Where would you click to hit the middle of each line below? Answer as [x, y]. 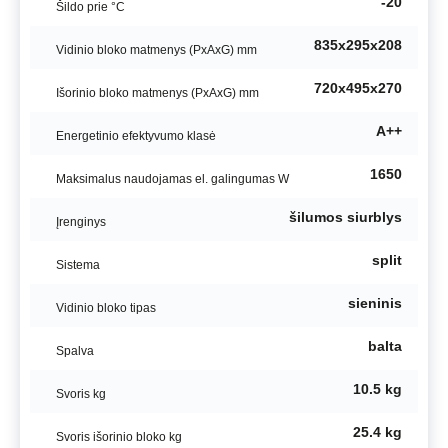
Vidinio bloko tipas [106, 308]
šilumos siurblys [345, 217]
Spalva [75, 351]
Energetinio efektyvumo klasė [136, 136]
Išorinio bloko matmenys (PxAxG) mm [157, 93]
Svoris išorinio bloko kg [119, 437]
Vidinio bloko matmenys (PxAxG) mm [156, 50]
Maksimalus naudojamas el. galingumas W [172, 179]
